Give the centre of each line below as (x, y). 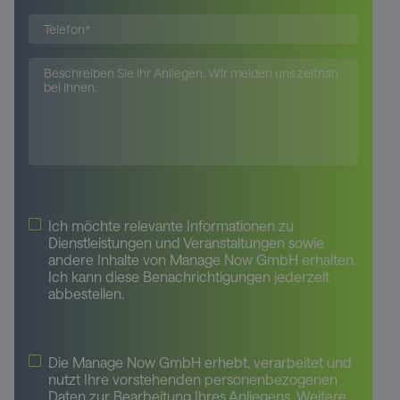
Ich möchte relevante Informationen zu (171, 225)
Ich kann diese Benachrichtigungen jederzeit (189, 276)
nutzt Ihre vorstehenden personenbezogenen (193, 379)
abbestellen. (86, 293)
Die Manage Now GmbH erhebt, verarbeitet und (200, 362)
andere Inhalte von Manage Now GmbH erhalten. (202, 259)
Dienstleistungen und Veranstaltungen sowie (186, 242)
